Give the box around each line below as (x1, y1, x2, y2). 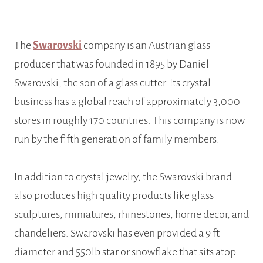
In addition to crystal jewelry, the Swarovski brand (14, 171, 232, 183)
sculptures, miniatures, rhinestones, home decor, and (14, 208, 249, 221)
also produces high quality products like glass (14, 190, 214, 202)
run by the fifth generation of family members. (14, 133, 220, 146)
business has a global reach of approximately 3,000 (14, 96, 240, 108)
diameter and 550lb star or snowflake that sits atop (14, 246, 236, 258)
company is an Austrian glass (82, 39, 210, 52)
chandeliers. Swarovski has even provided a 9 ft (14, 227, 220, 240)
